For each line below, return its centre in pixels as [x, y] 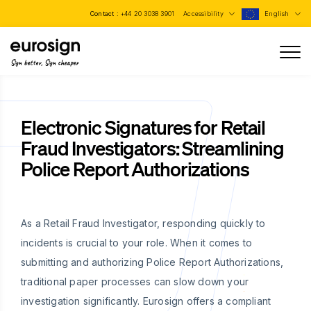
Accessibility [204, 14]
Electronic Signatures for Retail [143, 127]
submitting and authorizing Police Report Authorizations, [152, 262]
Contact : [105, 14]
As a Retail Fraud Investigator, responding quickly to [143, 223]
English [278, 14]
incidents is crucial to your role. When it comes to [137, 243]
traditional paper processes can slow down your [135, 281]
